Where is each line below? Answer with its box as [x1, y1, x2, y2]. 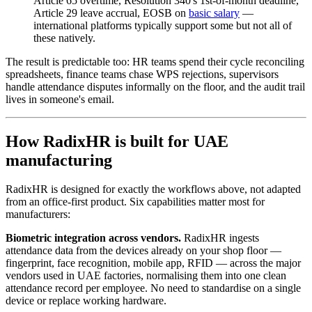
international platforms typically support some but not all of [33, 19, 292, 31]
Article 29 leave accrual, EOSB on [33, 6, 189, 19]
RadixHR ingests [181, 232, 259, 244]
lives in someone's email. [6, 93, 114, 105]
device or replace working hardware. [6, 295, 166, 307]
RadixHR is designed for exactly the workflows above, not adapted [6, 183, 301, 196]
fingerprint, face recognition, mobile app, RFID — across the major [6, 257, 301, 270]
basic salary [189, 6, 240, 19]
